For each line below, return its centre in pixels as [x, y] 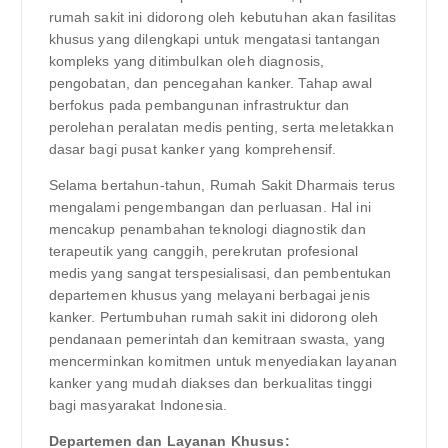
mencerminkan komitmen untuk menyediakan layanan [223, 360]
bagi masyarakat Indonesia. [138, 404]
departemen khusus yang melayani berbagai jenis [209, 294]
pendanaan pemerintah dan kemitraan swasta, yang [217, 338]
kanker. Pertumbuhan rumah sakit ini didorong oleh [213, 316]
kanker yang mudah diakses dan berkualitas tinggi [210, 382]
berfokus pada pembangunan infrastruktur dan [199, 104]
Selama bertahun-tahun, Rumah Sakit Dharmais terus [222, 184]
